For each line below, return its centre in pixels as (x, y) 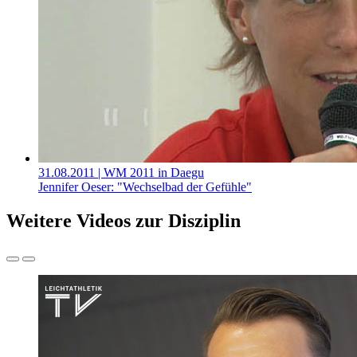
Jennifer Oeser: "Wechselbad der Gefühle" (145, 187)
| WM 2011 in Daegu (151, 173)
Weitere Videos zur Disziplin (124, 221)
